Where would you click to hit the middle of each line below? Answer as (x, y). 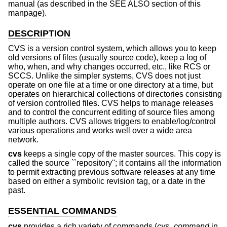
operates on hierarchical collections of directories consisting (115, 94)
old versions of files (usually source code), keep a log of (107, 58)
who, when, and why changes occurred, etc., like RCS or (109, 67)
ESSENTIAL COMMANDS (62, 211)
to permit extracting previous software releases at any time (112, 172)
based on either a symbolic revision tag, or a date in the (107, 181)
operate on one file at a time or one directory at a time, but (110, 85)
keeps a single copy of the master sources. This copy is (121, 154)
